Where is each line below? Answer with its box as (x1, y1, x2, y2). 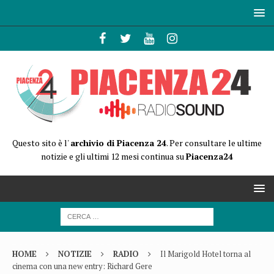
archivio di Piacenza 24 (70, 137, 166, 149)
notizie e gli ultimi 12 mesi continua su (41, 150, 186, 162)
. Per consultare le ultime (166, 137, 262, 149)
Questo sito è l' (12, 137, 70, 149)
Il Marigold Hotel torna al (160, 248, 251, 259)
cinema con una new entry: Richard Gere (12, 261, 152, 272)
